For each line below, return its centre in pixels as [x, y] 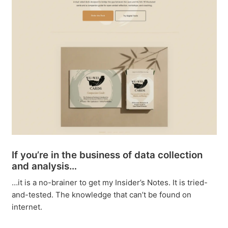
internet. [27, 207]
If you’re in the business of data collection [107, 155]
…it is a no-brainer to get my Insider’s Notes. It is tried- [109, 182]
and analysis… [44, 166]
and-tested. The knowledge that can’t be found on [101, 194]
